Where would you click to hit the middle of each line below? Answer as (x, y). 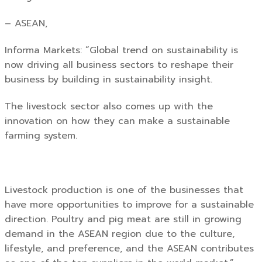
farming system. (43, 136)
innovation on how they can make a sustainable (117, 121)
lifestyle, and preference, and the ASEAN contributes (129, 248)
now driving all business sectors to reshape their (119, 65)
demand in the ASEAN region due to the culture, (120, 234)
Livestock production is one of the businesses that (124, 190)
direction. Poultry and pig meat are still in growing (123, 219)
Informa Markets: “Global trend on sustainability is (121, 51)
